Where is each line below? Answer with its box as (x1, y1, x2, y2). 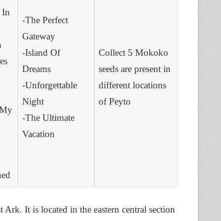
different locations (98, 80, 166, 91)
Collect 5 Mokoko (98, 47, 168, 58)
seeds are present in (98, 64, 171, 74)
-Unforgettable (22, 80, 77, 91)
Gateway (22, 31, 55, 42)
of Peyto (98, 96, 131, 107)
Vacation (22, 129, 55, 140)
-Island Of (22, 47, 60, 58)
